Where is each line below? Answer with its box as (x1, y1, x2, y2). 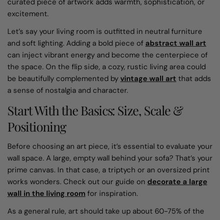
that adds (176, 73, 211, 83)
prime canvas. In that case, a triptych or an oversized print (7, 165, 210, 175)
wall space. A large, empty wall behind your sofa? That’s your (7, 153, 213, 163)
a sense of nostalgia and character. (7, 85, 128, 95)
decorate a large (147, 176, 207, 187)
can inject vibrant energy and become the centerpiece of (7, 50, 208, 60)
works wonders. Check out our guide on (7, 176, 147, 187)
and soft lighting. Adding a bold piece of (7, 38, 145, 48)
